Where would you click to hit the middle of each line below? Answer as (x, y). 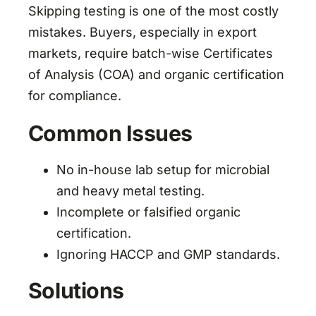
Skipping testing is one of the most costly (153, 11)
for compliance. (74, 96)
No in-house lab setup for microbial (163, 170)
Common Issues (110, 134)
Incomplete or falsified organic (148, 212)
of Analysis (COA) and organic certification (156, 75)
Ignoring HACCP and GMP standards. (168, 255)
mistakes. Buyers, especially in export (142, 32)
